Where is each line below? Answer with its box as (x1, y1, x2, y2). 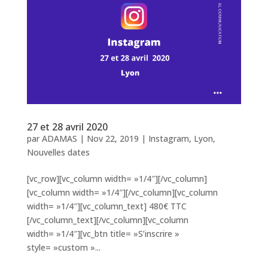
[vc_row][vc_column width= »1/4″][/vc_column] (26, 172, 207, 184)
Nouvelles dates (26, 146, 90, 158)
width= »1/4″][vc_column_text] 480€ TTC (26, 200, 187, 212)
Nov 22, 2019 (86, 132, 139, 144)
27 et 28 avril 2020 (26, 120, 108, 133)
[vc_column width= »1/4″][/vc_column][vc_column (26, 186, 218, 198)
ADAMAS (41, 132, 77, 144)
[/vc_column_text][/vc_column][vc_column (26, 214, 188, 226)
